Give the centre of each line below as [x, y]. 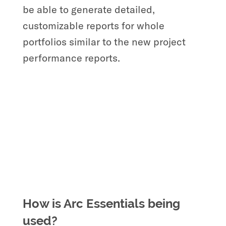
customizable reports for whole [93, 25]
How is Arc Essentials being [101, 203]
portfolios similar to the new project [104, 41]
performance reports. [72, 58]
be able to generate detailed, [89, 9]
